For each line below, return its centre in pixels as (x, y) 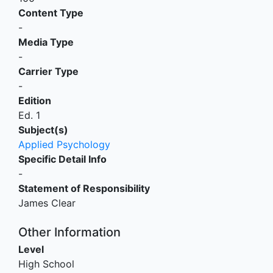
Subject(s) (43, 130)
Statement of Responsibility (84, 189)
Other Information (69, 232)
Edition (35, 101)
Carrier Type (48, 72)
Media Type (46, 42)
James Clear (47, 203)
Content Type (51, 13)
